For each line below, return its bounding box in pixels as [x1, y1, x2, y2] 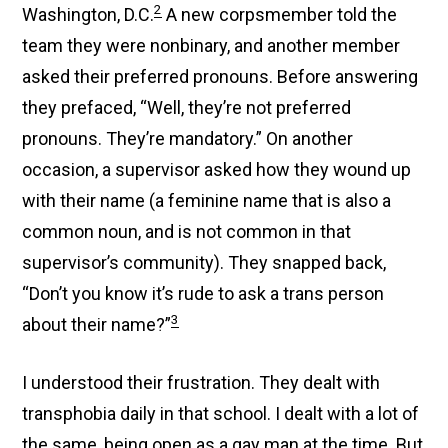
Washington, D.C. [22, 4, 155, 25]
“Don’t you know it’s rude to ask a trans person [22, 283, 385, 304]
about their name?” [22, 314, 172, 335]
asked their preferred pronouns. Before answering [22, 66, 419, 87]
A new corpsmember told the [162, 4, 398, 25]
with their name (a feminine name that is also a [22, 190, 392, 211]
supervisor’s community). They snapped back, [22, 252, 387, 273]
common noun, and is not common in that [22, 221, 352, 242]
